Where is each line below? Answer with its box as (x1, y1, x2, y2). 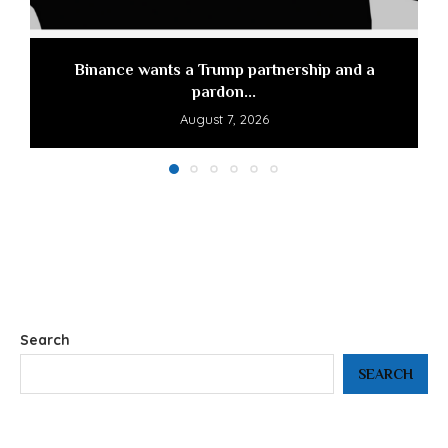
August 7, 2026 (179, 110, 269, 127)
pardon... (192, 82, 256, 101)
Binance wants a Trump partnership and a (73, 60, 375, 79)
